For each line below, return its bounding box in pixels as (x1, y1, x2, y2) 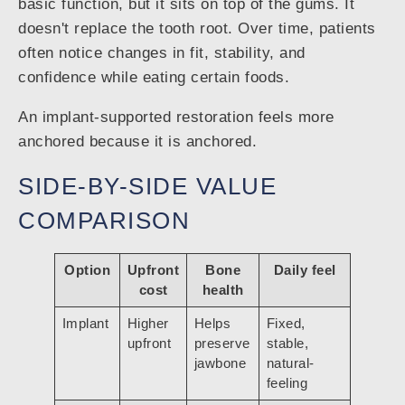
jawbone (193, 354, 247, 371)
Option (64, 261, 110, 278)
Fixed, (266, 315, 306, 331)
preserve (193, 334, 250, 351)
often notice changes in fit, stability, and (18, 43, 306, 61)
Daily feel (273, 261, 336, 278)
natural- (266, 354, 315, 371)
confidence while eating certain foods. (18, 68, 289, 86)
